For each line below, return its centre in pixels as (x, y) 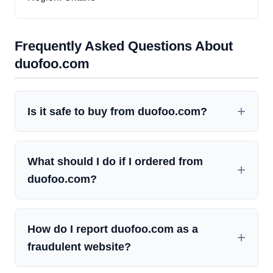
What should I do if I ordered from (115, 161)
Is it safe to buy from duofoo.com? (117, 112)
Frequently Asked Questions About (124, 46)
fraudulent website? (79, 247)
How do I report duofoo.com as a (113, 229)
